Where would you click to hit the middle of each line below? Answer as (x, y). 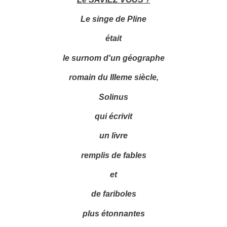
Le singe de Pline (113, 19)
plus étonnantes (113, 213)
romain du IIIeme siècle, (113, 77)
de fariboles (113, 194)
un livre (113, 136)
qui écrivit (113, 116)
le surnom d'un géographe (113, 58)
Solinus (113, 97)
